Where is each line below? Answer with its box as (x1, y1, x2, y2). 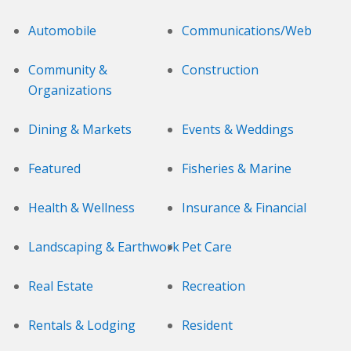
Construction (182, 61, 259, 79)
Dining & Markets (28, 121, 132, 139)
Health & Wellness (28, 199, 135, 217)
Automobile (28, 22, 96, 40)
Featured (28, 160, 81, 178)
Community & (28, 61, 107, 79)
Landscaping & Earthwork (28, 238, 179, 256)
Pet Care (182, 238, 232, 256)
